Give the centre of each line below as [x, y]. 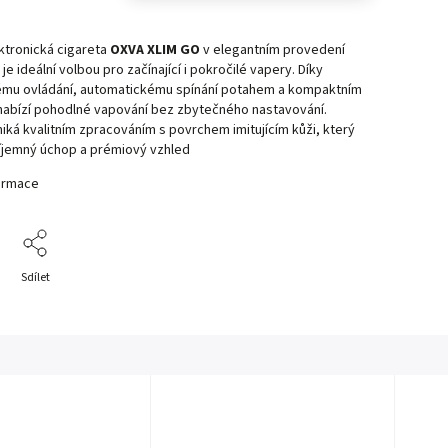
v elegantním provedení [272, 50]
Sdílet [35, 278]
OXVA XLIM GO [153, 50]
